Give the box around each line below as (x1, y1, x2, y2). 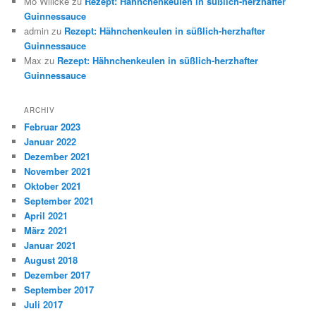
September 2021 (24, 194, 95, 208)
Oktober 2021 (24, 179, 82, 193)
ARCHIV (24, 105, 56, 116)
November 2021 (24, 164, 92, 178)
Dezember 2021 (24, 150, 91, 164)
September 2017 (24, 283, 95, 297)
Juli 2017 (24, 298, 63, 312)
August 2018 (24, 253, 78, 267)
